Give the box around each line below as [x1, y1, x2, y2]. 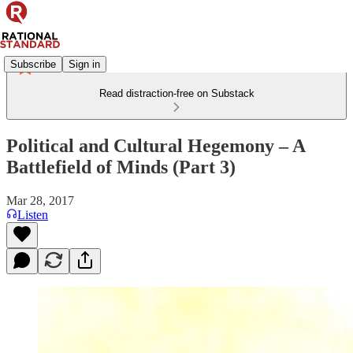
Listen [17, 207, 48, 221]
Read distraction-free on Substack [98, 87, 255, 99]
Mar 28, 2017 [6, 193, 74, 207]
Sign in [69, 58, 100, 70]
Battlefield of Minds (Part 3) [6, 156, 236, 177]
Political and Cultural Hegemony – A [6, 135, 305, 156]
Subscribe [10, 58, 56, 70]
